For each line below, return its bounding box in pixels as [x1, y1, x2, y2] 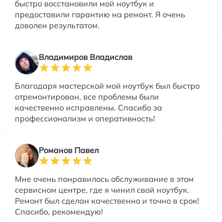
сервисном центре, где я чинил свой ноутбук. [15, 184, 189, 195]
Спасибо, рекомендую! [15, 206, 103, 217]
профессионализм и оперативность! [15, 113, 155, 123]
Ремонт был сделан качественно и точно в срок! [15, 195, 199, 206]
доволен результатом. [15, 20, 100, 30]
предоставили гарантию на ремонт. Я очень [15, 9, 185, 19]
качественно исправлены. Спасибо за [15, 102, 162, 112]
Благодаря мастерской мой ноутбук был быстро [15, 80, 200, 91]
